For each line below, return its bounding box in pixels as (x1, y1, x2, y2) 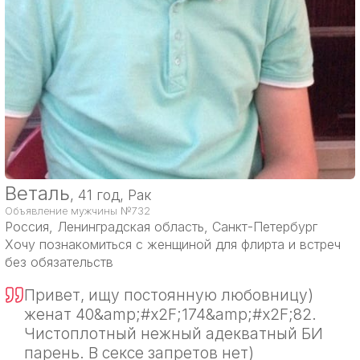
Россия (5, 219, 49, 235)
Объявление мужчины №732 (5, 205, 150, 217)
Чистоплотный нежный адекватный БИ (24, 324, 323, 343)
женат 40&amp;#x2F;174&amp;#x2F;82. (24, 305, 317, 324)
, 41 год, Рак (70, 186, 152, 203)
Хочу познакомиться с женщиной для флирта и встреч (5, 236, 341, 252)
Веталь (5, 182, 70, 205)
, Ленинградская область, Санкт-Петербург (49, 219, 317, 235)
